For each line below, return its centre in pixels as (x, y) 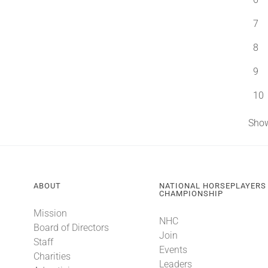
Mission (50, 213)
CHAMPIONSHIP (191, 194)
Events (173, 250)
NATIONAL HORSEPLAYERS (213, 186)
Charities (52, 256)
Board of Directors (71, 228)
